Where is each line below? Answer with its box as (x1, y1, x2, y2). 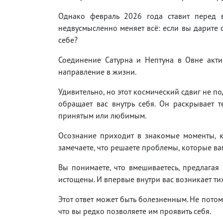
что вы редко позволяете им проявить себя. (58, 206, 211, 216)
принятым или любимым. (58, 110, 146, 120)
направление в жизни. (58, 66, 136, 77)
